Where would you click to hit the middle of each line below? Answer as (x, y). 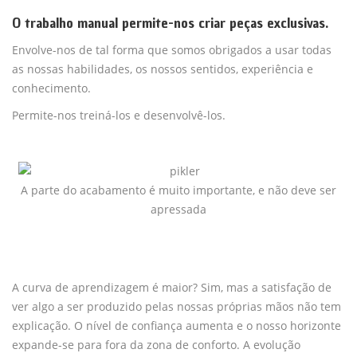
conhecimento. (51, 88)
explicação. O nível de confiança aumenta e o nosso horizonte (177, 325)
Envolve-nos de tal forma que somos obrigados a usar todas (172, 49)
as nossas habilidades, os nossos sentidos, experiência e (163, 69)
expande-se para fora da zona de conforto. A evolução (156, 344)
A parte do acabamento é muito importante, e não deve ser (178, 190)
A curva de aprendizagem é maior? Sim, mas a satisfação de (172, 287)
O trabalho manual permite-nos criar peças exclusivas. (170, 22)
